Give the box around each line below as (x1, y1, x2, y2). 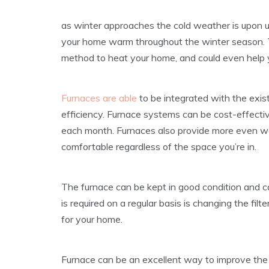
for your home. (61, 213, 122, 226)
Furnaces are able (61, 92, 137, 104)
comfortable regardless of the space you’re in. (61, 141, 256, 153)
